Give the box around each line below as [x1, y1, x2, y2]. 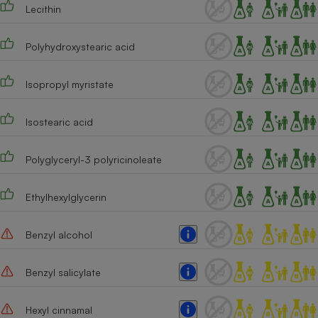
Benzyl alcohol [25, 228, 92, 241]
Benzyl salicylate [25, 265, 101, 278]
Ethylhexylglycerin [25, 190, 106, 203]
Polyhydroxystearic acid [25, 40, 135, 53]
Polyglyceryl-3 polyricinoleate [25, 153, 162, 165]
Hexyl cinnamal [25, 303, 92, 316]
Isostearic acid [25, 115, 93, 128]
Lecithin [25, 2, 61, 15]
